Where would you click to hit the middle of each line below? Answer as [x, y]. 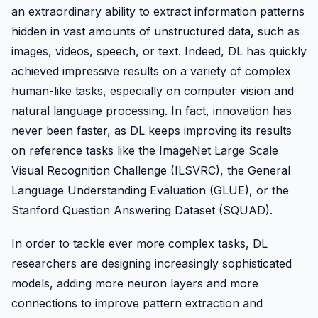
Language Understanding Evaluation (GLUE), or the [150, 190]
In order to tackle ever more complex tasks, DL [139, 243]
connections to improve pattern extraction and [137, 303]
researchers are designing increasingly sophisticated [152, 263]
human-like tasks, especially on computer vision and [153, 91]
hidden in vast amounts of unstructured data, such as [155, 31]
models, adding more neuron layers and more [135, 283]
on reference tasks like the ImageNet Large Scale [145, 150]
